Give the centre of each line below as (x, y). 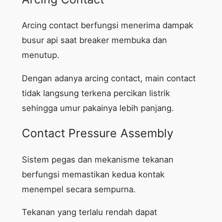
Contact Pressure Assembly (97, 134)
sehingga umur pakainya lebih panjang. (98, 108)
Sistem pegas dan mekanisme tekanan (97, 159)
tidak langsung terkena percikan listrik (96, 93)
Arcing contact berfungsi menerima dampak (107, 26)
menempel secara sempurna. (79, 189)
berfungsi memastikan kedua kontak (93, 174)
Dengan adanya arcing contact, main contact (109, 79)
